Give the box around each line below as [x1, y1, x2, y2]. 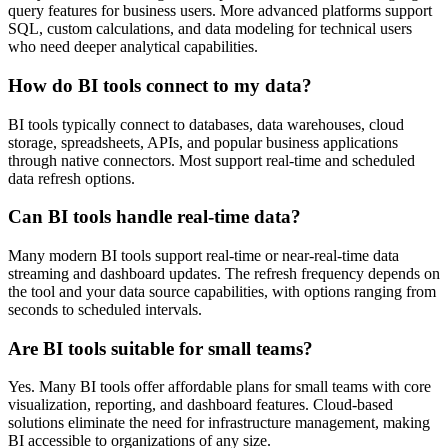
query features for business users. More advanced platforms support [8, 2, 432, 20]
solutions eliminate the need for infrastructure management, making [8, 414, 430, 432]
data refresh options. [8, 169, 135, 187]
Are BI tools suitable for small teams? [8, 337, 313, 359]
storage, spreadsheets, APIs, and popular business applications [8, 133, 398, 151]
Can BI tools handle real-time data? [8, 206, 301, 228]
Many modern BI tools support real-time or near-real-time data [8, 247, 399, 265]
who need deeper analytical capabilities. [8, 38, 258, 56]
